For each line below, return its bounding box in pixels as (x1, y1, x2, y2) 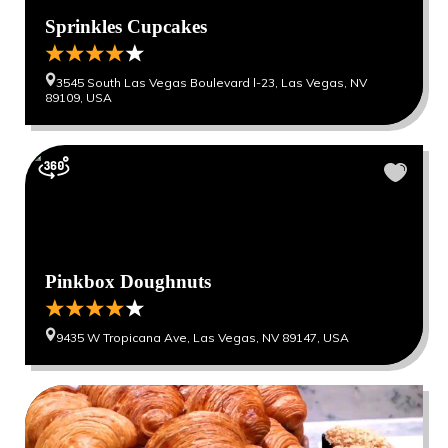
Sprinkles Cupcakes (45, 15, 207, 37)
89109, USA (45, 89, 112, 105)
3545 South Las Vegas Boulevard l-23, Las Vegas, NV (56, 74, 367, 90)
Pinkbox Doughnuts (45, 270, 211, 292)
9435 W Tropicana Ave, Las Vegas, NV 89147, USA (56, 329, 349, 345)
